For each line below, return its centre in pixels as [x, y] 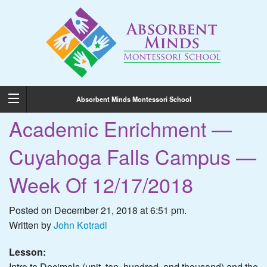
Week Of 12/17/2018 [101, 185]
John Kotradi [80, 225]
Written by [31, 225]
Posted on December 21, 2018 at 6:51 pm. [98, 210]
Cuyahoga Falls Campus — [133, 157]
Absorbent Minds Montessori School [133, 99]
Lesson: [27, 252]
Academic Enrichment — [120, 129]
